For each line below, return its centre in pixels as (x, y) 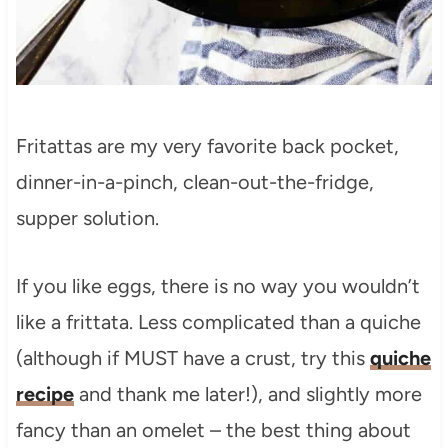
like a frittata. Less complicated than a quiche (218, 321)
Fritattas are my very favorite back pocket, (207, 145)
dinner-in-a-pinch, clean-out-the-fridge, (194, 181)
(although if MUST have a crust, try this (192, 357)
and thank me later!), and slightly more (247, 393)
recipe (44, 393)
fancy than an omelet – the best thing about (213, 429)
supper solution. (87, 217)
